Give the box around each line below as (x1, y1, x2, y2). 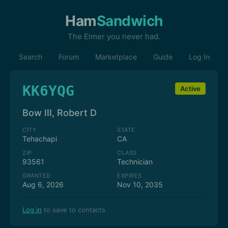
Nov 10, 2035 (117, 180, 163, 189)
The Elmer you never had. (68, 32, 160, 41)
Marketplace (95, 52, 137, 61)
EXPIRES (117, 172, 142, 179)
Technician (117, 157, 153, 166)
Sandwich (96, 12, 163, 30)
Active (180, 84, 201, 93)
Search (18, 52, 42, 61)
